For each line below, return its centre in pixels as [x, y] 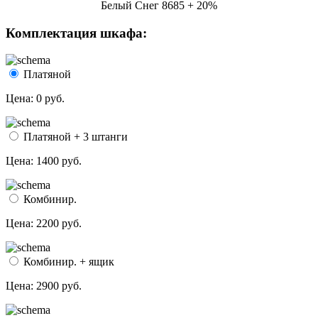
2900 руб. [59, 286]
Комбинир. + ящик [67, 262]
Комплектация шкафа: [76, 33]
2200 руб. [59, 224]
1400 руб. [59, 161]
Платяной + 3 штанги [74, 137]
